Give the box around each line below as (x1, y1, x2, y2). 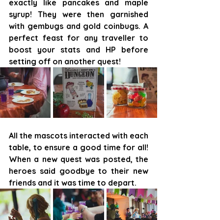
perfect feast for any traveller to (9, 32, 148, 43)
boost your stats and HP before (9, 44, 148, 55)
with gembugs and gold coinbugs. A (9, 21, 148, 31)
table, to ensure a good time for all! (9, 142, 148, 152)
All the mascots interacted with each (9, 130, 148, 140)
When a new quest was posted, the (9, 154, 148, 164)
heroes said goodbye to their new (9, 165, 148, 176)
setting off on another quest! (9, 56, 121, 66)
